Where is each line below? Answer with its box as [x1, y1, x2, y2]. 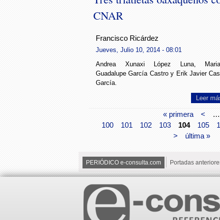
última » [185, 131, 210, 140]
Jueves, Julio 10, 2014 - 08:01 [96, 46, 182, 54]
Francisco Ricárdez [96, 34, 159, 43]
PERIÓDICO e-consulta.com [86, 159, 161, 166]
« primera [163, 110, 193, 118]
